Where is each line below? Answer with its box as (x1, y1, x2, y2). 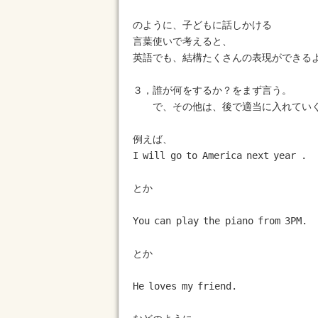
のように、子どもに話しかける (133, 19, 272, 31)
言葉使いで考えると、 (133, 35, 232, 47)
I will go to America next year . (133, 150, 307, 161)
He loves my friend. (133, 280, 238, 292)
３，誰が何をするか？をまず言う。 (133, 84, 292, 96)
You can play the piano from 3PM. (133, 215, 308, 226)
